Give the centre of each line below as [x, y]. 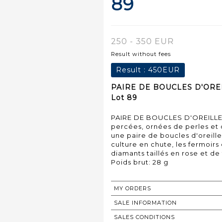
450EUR [164, 70]
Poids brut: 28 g [140, 162]
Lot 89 [124, 97]
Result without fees [141, 54]
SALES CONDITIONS [144, 217]
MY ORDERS [133, 188]
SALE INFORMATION [145, 202]
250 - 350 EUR [142, 41]
